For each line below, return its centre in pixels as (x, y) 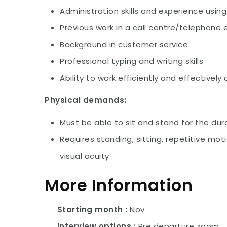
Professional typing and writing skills (132, 61)
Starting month (90, 209)
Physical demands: (86, 100)
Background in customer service (124, 44)
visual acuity (85, 156)
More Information (119, 185)
